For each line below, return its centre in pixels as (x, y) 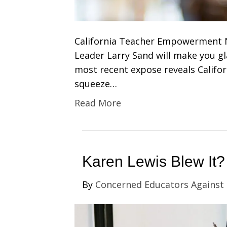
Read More (98, 103)
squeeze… (96, 83)
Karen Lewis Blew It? (154, 161)
